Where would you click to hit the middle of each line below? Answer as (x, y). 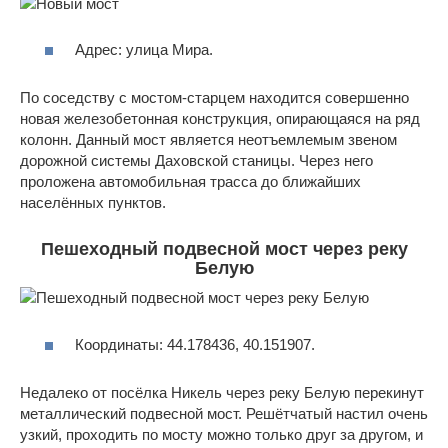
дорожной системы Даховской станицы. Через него (196, 161)
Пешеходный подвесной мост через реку (224, 249)
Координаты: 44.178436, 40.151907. (195, 344)
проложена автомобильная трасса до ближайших (190, 182)
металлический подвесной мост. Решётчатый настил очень (224, 413)
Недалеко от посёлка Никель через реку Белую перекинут (222, 392)
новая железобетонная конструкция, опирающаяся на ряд (220, 119)
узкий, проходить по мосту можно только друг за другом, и (221, 434)
